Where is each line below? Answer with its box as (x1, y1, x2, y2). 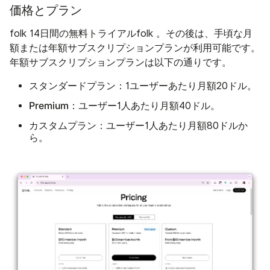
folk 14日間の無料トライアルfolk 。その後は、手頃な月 (10, 27, 253, 39)
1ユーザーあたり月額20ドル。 (125, 80, 257, 92)
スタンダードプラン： (29, 79, 125, 92)
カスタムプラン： (29, 119, 106, 131)
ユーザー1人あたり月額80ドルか (106, 119, 248, 131)
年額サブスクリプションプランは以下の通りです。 (10, 56, 231, 68)
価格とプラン (10, 4, 82, 17)
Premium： (29, 99, 78, 111)
